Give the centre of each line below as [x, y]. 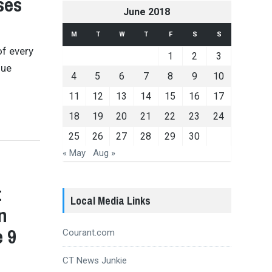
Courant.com [88, 232]
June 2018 [147, 12]
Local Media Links [110, 200]
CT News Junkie [94, 260]
